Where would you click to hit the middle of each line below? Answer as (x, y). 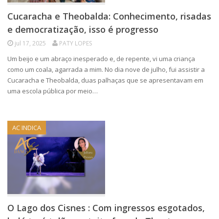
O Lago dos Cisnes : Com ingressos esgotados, (106, 208)
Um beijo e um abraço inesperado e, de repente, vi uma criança (101, 59)
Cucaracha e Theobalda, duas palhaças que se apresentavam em (105, 80)
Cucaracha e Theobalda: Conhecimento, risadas (109, 16)
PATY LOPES (76, 43)
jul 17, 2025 (30, 43)
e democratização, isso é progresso (83, 29)
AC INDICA (27, 128)
